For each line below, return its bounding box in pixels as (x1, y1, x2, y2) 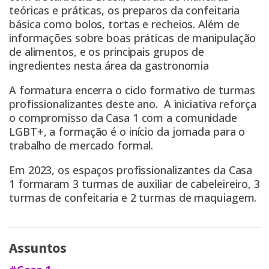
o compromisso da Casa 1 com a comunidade (9, 110, 237, 125)
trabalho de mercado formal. (9, 138, 157, 153)
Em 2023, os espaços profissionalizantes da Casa (9, 163, 253, 178)
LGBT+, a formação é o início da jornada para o (9, 124, 246, 139)
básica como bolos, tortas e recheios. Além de (9, 17, 240, 32)
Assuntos (9, 238, 67, 259)
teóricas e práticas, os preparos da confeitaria (9, 3, 240, 18)
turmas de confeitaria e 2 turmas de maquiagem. (9, 190, 257, 205)
